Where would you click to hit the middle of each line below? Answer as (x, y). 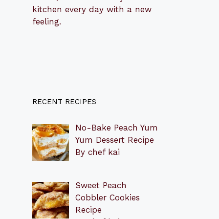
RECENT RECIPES (64, 101)
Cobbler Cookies (107, 198)
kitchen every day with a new (92, 9)
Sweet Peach (101, 186)
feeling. (47, 21)
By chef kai (97, 152)
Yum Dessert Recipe (114, 140)
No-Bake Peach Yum (116, 127)
